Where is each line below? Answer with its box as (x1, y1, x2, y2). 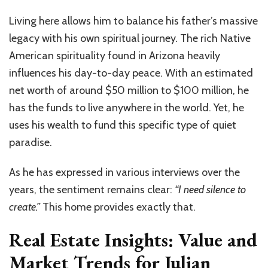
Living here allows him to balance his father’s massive (9, 14, 258, 28)
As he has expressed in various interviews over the (9, 165, 240, 179)
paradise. (9, 135, 52, 149)
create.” (9, 200, 40, 214)
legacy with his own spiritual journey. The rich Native (9, 31, 251, 45)
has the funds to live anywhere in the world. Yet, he (9, 100, 244, 114)
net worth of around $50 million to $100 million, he (9, 83, 249, 97)
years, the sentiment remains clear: (9, 182, 175, 196)
